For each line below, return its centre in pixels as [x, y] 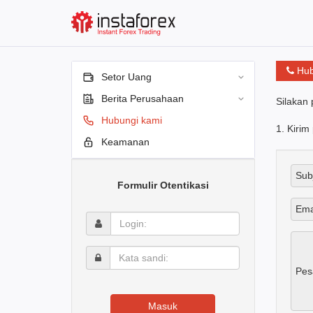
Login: [101, 217]
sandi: [100, 265]
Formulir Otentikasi [163, 185]
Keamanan [125, 142]
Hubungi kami [132, 120]
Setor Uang [126, 77]
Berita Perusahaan [143, 99]
